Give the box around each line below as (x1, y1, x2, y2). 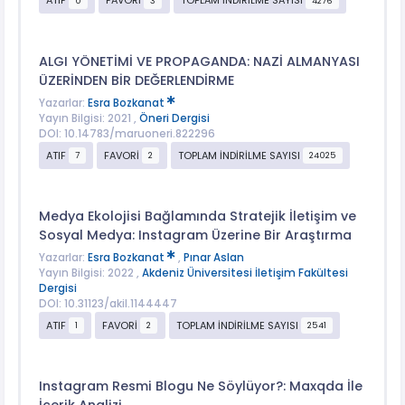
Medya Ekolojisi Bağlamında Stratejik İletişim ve (38, 206, 356, 225)
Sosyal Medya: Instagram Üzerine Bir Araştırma (38, 225, 352, 244)
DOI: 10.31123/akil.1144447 (38, 297, 177, 312)
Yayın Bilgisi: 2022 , (38, 266, 142, 281)
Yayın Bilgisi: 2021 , (38, 111, 139, 127)
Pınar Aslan (183, 250, 244, 266)
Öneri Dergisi (138, 111, 210, 127)
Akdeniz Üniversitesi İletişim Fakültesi (141, 266, 348, 281)
